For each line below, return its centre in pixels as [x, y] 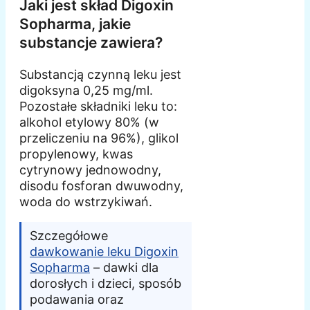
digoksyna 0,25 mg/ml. [86, 91]
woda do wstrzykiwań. [86, 202]
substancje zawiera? [91, 43]
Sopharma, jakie [75, 24]
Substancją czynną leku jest [100, 75]
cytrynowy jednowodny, [90, 170]
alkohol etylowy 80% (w [89, 122]
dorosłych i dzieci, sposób [106, 284]
